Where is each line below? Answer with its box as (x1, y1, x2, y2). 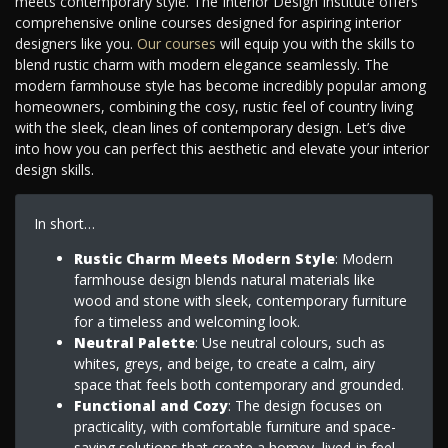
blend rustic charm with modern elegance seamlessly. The (15, 55, 389, 75)
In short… (33, 213, 95, 233)
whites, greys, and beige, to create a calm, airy (73, 353, 375, 373)
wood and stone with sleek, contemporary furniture (73, 290, 407, 310)
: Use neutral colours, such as (194, 332, 385, 352)
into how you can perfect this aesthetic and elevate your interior (15, 139, 429, 159)
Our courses (137, 34, 216, 54)
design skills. (15, 160, 94, 180)
